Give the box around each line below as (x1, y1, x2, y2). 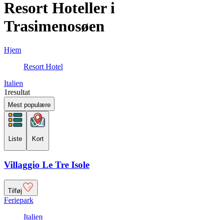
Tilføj (8, 187, 22, 195)
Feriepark (4, 196, 33, 205)
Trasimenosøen (4, 17, 105, 35)
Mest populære (8, 101, 51, 109)
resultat (8, 88, 30, 97)
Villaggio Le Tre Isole (4, 160, 89, 170)
